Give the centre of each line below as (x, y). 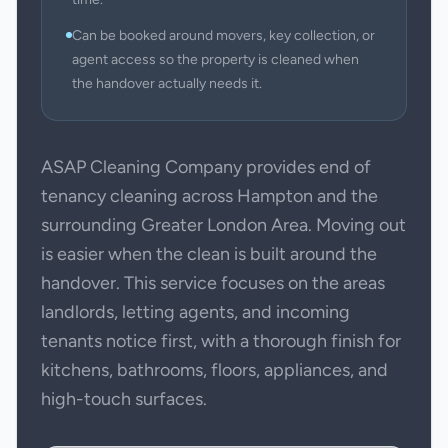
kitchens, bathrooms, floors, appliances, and (214, 370)
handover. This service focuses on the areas (213, 283)
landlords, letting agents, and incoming (195, 312)
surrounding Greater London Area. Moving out (223, 225)
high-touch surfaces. (124, 399)
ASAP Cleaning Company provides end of (206, 167)
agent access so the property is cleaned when (215, 59)
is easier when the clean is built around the (209, 254)
